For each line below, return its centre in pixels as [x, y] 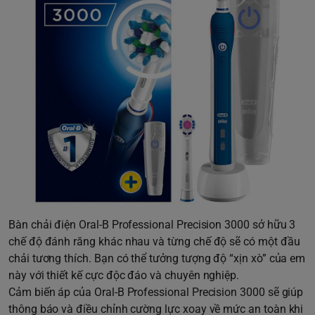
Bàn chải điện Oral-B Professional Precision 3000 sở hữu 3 [152, 225]
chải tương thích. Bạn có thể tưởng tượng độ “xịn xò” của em [157, 259]
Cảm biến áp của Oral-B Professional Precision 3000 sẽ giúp [156, 292]
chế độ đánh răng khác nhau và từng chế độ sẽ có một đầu [154, 242]
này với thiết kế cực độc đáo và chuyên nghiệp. [124, 276]
